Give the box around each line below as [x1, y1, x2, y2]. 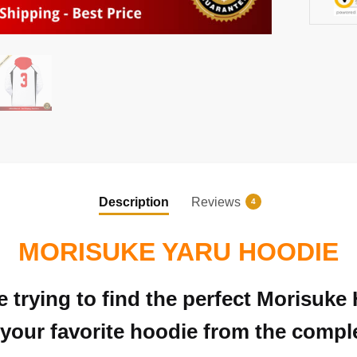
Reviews [191, 194, 241, 209]
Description [99, 194, 169, 209]
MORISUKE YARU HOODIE [18, 237, 339, 267]
